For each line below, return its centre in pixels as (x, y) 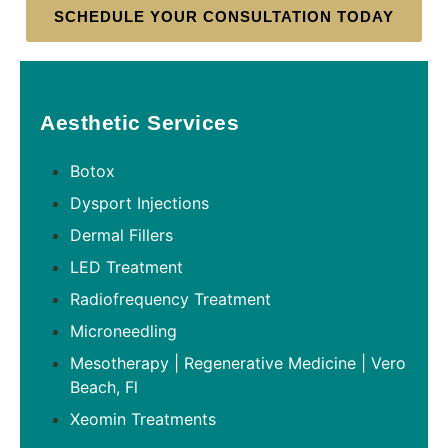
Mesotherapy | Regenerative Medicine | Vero (238, 362)
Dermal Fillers (121, 234)
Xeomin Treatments (143, 418)
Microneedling (123, 330)
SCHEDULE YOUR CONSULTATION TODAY (224, 16)
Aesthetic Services (139, 122)
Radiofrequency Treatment (170, 298)
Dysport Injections (139, 202)
